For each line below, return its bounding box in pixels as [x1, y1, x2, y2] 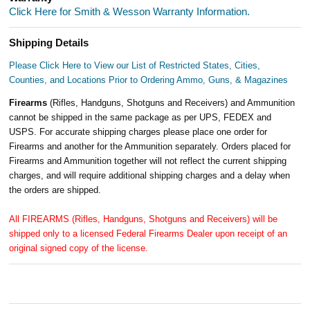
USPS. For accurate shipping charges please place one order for [9, 126, 268, 137]
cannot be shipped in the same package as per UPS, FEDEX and [9, 111, 272, 122]
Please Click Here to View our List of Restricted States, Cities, [9, 60, 261, 71]
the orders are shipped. [9, 184, 102, 195]
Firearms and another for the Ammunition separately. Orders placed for [9, 140, 291, 152]
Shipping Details [9, 37, 89, 48]
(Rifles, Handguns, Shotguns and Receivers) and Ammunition [50, 97, 295, 108]
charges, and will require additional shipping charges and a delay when [9, 170, 291, 181]
